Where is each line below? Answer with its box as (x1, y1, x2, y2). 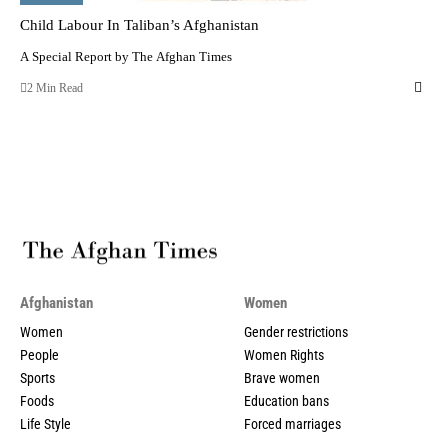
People (20, 346, 59, 363)
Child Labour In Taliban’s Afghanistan (20, 16, 259, 33)
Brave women (244, 369, 320, 386)
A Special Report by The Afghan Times (20, 48, 232, 64)
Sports (20, 369, 55, 386)
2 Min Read (27, 80, 83, 95)
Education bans (244, 392, 329, 409)
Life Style (20, 415, 71, 432)
